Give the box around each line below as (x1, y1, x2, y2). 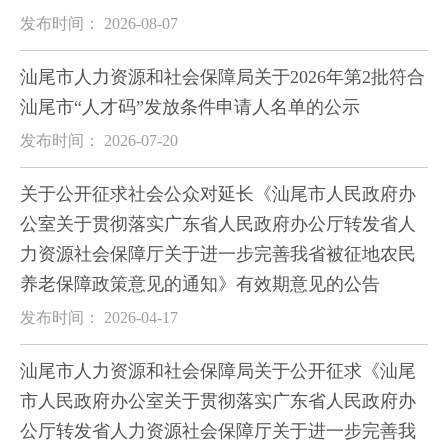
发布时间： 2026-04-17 (20, 309, 178, 326)
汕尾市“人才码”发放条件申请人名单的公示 (20, 97, 360, 117)
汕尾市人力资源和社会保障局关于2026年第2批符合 (20, 67, 425, 87)
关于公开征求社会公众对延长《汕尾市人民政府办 (20, 184, 416, 204)
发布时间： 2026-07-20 (20, 132, 178, 149)
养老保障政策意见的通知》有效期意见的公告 (20, 274, 380, 294)
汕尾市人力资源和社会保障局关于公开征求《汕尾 (20, 361, 416, 381)
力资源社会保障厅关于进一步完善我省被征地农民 (20, 244, 416, 264)
